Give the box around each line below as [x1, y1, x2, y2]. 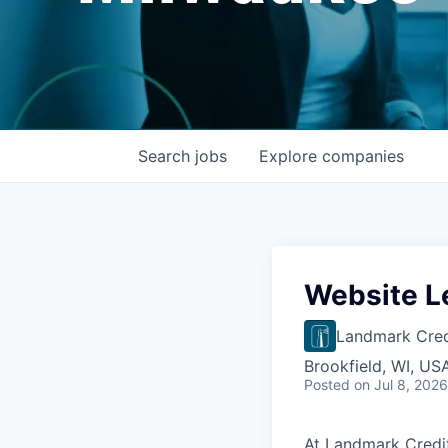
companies [322, 145, 404, 166]
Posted [304, 375, 350, 393]
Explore [259, 145, 322, 166]
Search [138, 145, 195, 166]
